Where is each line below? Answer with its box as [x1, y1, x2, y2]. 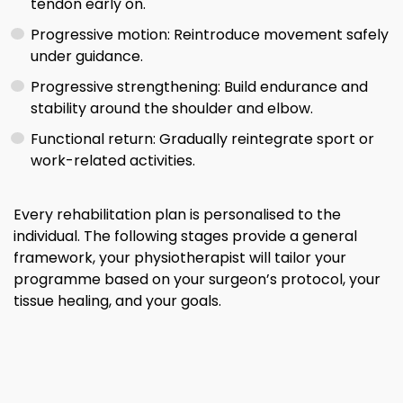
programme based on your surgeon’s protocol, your [13, 268, 381, 290]
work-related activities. [31, 150, 196, 172]
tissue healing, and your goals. [13, 290, 221, 311]
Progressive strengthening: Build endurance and [31, 76, 369, 98]
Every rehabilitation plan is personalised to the [13, 203, 341, 225]
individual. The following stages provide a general [13, 225, 357, 246]
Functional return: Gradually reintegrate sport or [31, 129, 375, 150]
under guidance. [31, 46, 144, 67]
